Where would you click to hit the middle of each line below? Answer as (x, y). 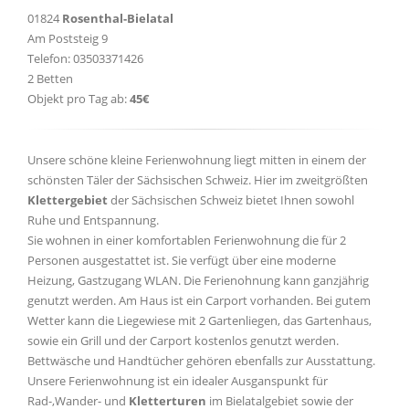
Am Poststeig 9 (68, 38)
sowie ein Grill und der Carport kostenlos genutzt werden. (183, 341)
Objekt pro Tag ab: (79, 99)
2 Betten (50, 79)
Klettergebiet (68, 200)
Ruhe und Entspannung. (93, 220)
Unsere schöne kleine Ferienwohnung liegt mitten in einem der (197, 160)
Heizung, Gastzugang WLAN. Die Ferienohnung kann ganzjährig (198, 280)
